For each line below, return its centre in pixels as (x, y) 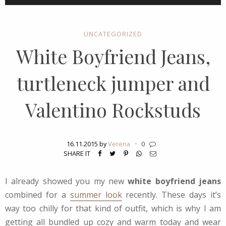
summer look (96, 194)
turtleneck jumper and (113, 83)
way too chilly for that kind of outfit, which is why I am (113, 208)
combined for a (38, 194)
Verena (119, 144)
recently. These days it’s (171, 194)
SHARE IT (77, 153)
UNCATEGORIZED (113, 34)
